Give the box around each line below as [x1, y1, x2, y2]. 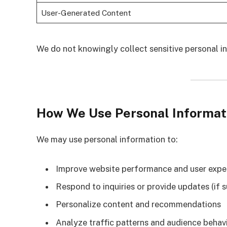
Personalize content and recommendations [56, 199, 221, 210]
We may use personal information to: [36, 134, 178, 144]
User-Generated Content [41, 8, 131, 17]
